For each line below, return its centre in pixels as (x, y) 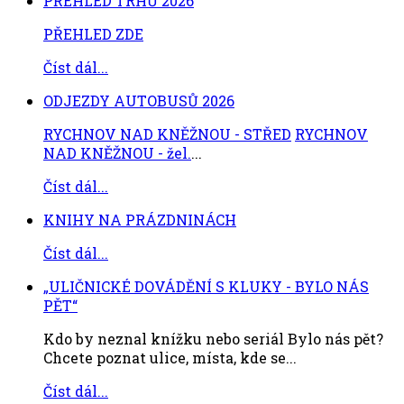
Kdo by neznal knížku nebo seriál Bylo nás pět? (213, 339)
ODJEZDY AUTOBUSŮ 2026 (139, 101)
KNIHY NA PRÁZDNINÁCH (140, 220)
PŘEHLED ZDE (93, 34)
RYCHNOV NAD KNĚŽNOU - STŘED (167, 134)
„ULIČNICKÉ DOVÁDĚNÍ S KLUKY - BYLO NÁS (206, 287)
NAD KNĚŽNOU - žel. (117, 153)
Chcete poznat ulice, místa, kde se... (170, 358)
